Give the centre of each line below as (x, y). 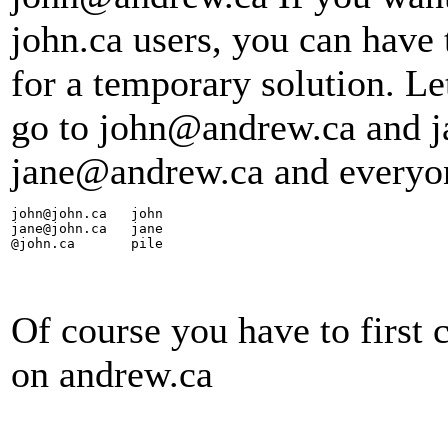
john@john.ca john (87, 213)
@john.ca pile (87, 243)
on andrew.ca (112, 373)
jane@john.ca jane (87, 228)
